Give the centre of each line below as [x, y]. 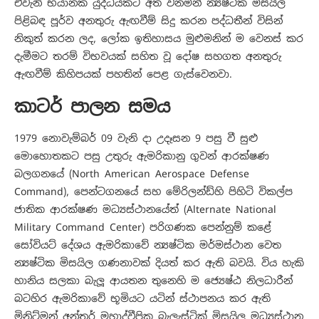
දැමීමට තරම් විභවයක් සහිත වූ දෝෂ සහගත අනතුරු [148, 57]
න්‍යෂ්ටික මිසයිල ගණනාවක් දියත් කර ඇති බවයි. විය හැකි [159, 263]
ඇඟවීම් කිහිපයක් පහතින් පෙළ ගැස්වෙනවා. [123, 74]
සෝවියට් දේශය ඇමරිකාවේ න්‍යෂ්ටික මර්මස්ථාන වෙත [148, 245]
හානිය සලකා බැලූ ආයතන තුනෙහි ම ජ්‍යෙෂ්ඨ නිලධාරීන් [153, 281]
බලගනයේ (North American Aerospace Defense [132, 174]
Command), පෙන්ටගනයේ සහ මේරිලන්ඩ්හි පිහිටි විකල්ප [153, 192]
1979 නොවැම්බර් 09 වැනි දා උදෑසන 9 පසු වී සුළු [136, 138]
